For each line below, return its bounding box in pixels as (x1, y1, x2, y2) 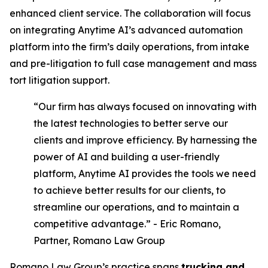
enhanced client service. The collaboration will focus (10, 7, 251, 19)
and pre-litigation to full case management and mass (10, 57, 257, 69)
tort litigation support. (10, 74, 109, 86)
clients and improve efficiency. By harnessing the (33, 134, 257, 146)
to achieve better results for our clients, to (33, 184, 226, 196)
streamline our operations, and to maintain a (33, 201, 239, 213)
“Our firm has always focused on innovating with (33, 100, 257, 112)
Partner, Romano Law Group (33, 234, 165, 246)
